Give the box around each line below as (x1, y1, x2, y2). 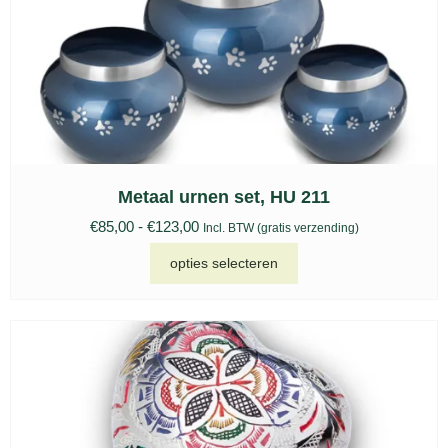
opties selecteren (170, 255, 278, 272)
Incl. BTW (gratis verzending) (202, 220, 359, 235)
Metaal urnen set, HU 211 (118, 186, 330, 207)
